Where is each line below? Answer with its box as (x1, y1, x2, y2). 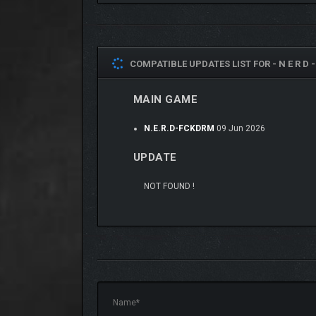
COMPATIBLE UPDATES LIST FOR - (123, 59, 279, 69)
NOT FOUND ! (143, 181, 195, 191)
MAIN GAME (133, 93, 197, 106)
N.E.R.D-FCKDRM (143, 123, 214, 133)
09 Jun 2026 (214, 123, 265, 133)
